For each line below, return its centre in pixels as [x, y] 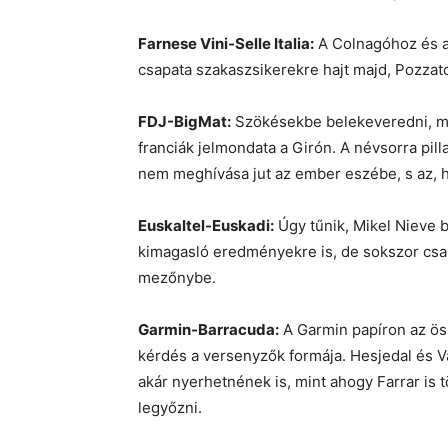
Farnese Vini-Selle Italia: [226, 44]
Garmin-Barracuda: [208, 330]
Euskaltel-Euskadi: [206, 226]
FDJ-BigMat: [184, 122]
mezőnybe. [177, 278]
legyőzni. [170, 408]
